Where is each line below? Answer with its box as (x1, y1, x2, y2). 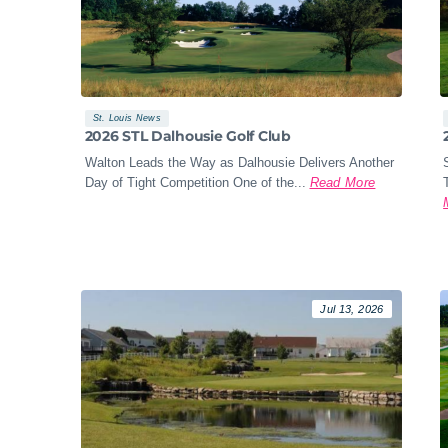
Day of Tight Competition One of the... (84, 174, 306, 190)
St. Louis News (92, 113, 161, 124)
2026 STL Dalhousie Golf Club (84, 127, 291, 146)
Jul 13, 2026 (320, 302, 384, 315)
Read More (309, 174, 376, 190)
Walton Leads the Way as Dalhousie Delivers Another (84, 154, 394, 170)
